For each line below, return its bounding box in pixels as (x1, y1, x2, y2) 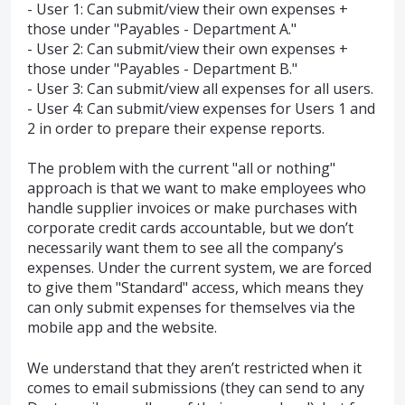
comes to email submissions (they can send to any (27, 377, 364, 398)
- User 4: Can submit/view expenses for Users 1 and (27, 98, 375, 118)
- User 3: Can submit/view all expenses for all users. (27, 78, 373, 99)
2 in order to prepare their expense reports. (27, 118, 325, 138)
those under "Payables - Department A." (27, 18, 297, 39)
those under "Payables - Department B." (27, 58, 297, 79)
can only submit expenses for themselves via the (27, 297, 355, 318)
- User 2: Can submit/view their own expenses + (27, 38, 348, 59)
